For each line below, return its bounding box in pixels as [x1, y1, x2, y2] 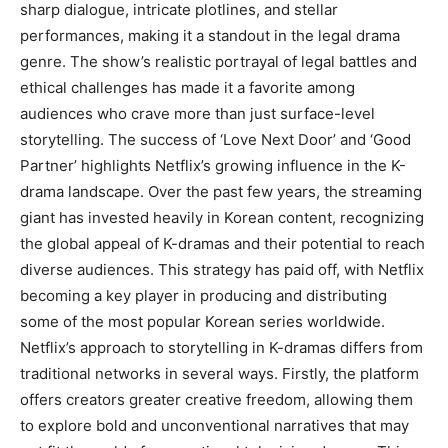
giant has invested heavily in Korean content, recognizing [20, 207, 424, 227]
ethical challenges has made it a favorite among [20, 77, 355, 97]
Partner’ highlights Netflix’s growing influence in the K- [20, 155, 406, 175]
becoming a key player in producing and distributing [20, 285, 387, 305]
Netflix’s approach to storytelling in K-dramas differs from [20, 337, 423, 357]
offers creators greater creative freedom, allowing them [20, 389, 413, 409]
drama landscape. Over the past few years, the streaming [20, 181, 422, 201]
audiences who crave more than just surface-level [20, 103, 375, 123]
